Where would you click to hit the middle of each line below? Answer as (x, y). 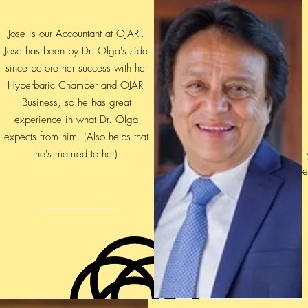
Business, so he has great (76, 103)
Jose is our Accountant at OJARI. (76, 34)
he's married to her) (76, 154)
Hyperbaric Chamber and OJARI (76, 86)
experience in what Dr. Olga (76, 120)
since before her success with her (76, 68)
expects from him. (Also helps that (76, 137)
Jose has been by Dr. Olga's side (76, 51)
